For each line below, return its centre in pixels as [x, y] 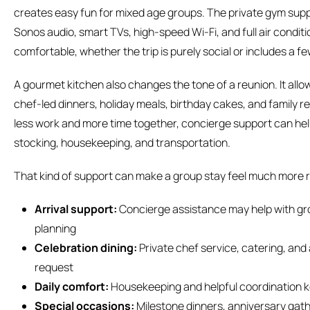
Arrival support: [76, 209]
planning [55, 229]
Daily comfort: [72, 287]
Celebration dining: [86, 248]
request [54, 267]
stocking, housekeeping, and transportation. [122, 143]
